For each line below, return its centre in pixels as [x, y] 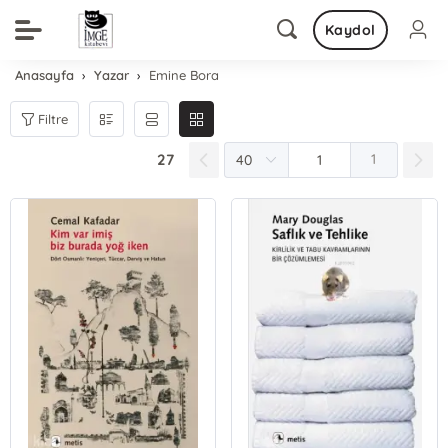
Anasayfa [45, 75]
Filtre [53, 118]
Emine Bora [184, 75]
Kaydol [350, 30]
